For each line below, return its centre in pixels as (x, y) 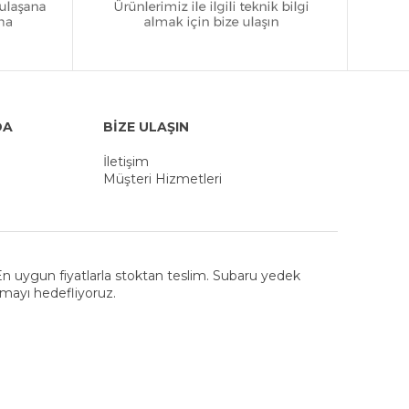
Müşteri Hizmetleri (163, 179)
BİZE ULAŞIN (146, 127)
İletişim (126, 162)
